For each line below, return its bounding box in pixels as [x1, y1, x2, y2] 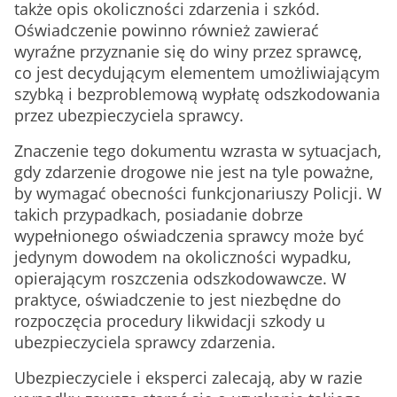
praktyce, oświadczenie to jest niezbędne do [14, 289, 341, 310]
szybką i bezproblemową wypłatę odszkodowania [14, 83, 380, 105]
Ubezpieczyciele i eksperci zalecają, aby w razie [14, 367, 362, 388]
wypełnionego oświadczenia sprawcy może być [14, 225, 364, 246]
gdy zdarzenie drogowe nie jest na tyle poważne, [14, 161, 373, 183]
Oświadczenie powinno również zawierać [14, 19, 319, 41]
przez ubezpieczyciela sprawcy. [14, 105, 244, 126]
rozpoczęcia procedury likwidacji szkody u [14, 310, 325, 331]
